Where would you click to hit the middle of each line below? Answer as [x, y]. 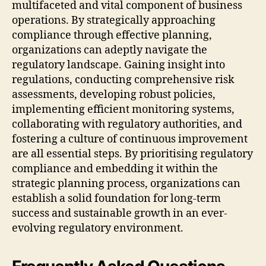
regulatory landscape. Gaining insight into [118, 65]
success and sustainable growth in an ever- [120, 213]
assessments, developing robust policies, [114, 94]
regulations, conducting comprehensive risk [123, 80]
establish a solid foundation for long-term [116, 198]
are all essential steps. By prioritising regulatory [132, 154]
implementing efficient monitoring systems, [123, 109]
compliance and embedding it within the [115, 169]
